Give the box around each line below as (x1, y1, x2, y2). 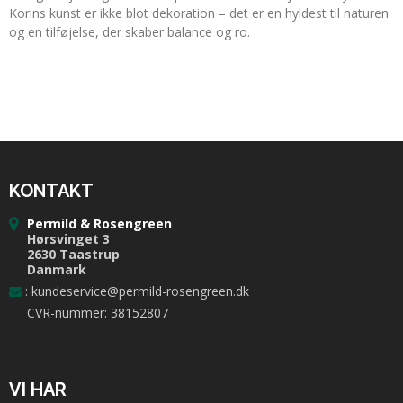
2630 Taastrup (27, 246, 120, 264)
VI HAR (9, 378, 67, 400)
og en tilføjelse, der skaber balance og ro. (9, 22, 250, 40)
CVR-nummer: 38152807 (27, 304, 168, 322)
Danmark (27, 261, 86, 279)
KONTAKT (9, 179, 94, 201)
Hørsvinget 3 (27, 230, 110, 248)
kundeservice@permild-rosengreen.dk (31, 282, 249, 300)
